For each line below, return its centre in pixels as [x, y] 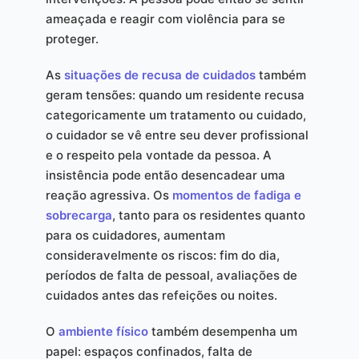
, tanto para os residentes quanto [208, 216]
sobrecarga [79, 216]
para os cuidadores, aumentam [135, 236]
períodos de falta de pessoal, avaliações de [171, 276]
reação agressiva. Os [109, 196]
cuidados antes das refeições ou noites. [161, 296]
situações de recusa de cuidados [159, 75]
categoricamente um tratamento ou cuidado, [175, 115]
